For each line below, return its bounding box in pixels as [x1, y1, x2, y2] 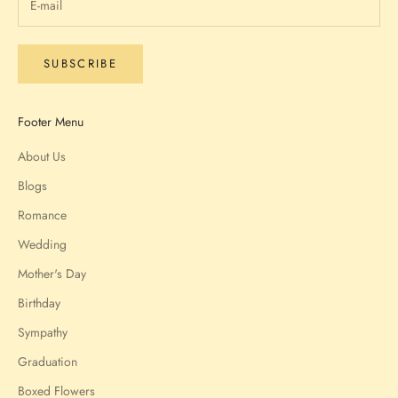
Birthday [18, 293, 60, 312]
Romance [18, 205, 67, 224]
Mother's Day [18, 264, 86, 283]
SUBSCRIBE [44, 55, 118, 73]
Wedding [18, 235, 67, 253]
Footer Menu [18, 112, 84, 131]
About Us [18, 147, 66, 165]
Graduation [18, 352, 77, 370]
